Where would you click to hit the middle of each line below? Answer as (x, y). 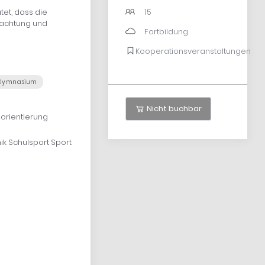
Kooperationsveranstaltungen (193, 51)
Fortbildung (166, 31)
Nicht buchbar (173, 108)
